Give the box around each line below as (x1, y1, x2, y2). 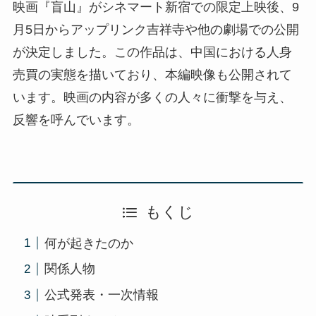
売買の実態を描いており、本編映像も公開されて (12, 68, 292, 83)
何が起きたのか (44, 236, 133, 250)
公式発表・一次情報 (44, 288, 159, 303)
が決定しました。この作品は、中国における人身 (12, 45, 292, 60)
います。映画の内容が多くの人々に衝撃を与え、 (12, 90, 292, 105)
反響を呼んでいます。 (12, 113, 140, 128)
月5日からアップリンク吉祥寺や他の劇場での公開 (12, 23, 299, 37)
